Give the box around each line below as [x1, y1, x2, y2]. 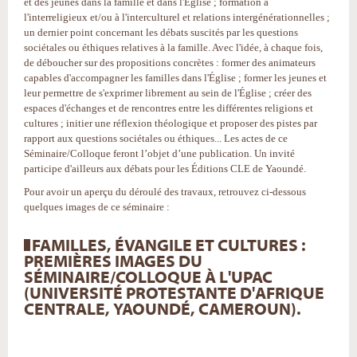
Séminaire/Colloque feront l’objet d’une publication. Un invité [24, 147, 295, 159]
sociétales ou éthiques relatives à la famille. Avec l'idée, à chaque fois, [24, 41, 323, 53]
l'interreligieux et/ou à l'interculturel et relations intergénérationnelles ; [24, 10, 330, 23]
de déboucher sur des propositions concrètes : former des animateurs [24, 56, 316, 69]
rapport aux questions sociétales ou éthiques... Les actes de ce [24, 131, 288, 144]
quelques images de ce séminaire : [24, 200, 170, 213]
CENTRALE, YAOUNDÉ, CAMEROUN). [24, 300, 301, 320]
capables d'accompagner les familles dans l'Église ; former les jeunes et [24, 71, 327, 84]
